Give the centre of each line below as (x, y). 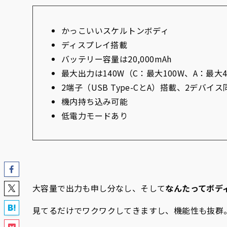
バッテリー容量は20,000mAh (117, 59)
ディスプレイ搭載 (94, 45)
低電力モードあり (95, 116)
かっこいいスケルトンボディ (115, 31)
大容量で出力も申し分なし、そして (99, 188)
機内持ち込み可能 (95, 102)
